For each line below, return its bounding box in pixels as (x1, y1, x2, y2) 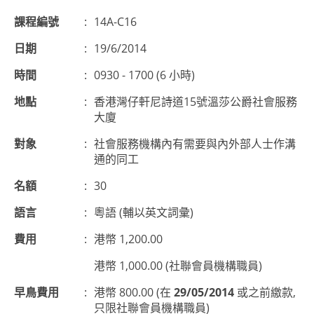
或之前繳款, (234, 285, 296, 300)
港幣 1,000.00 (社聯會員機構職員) (94, 258, 262, 273)
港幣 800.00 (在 (94, 285, 174, 300)
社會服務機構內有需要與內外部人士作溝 (94, 136, 296, 151)
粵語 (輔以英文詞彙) (94, 205, 193, 220)
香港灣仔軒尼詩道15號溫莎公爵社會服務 (94, 94, 297, 109)
